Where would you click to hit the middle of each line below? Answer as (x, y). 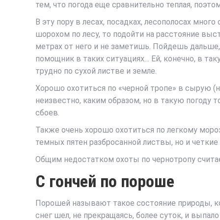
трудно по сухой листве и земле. (96, 71)
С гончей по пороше (105, 181)
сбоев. (47, 113)
